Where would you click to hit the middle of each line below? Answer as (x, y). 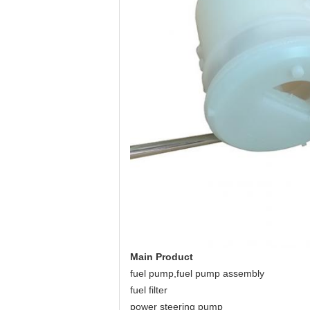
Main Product (162, 257)
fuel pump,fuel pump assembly (197, 273)
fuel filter (149, 290)
